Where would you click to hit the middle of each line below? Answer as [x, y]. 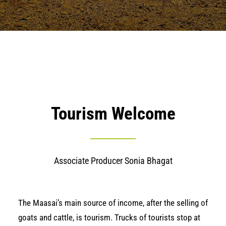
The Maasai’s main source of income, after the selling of [113, 203]
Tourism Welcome [113, 114]
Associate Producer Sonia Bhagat [113, 161]
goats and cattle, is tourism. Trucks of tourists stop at [109, 217]
